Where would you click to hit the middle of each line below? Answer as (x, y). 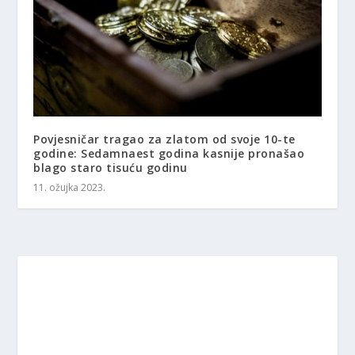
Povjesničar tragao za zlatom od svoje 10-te (164, 139)
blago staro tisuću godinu (111, 168)
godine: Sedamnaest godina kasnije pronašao (169, 154)
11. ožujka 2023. (70, 188)
